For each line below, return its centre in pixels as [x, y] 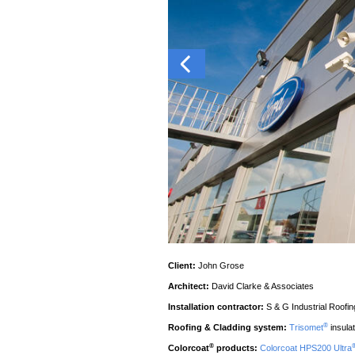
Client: [182, 266]
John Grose [220, 266]
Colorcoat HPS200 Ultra [306, 348]
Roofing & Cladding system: [228, 328]
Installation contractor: [216, 307]
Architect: [189, 286]
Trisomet [307, 328]
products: [236, 348]
